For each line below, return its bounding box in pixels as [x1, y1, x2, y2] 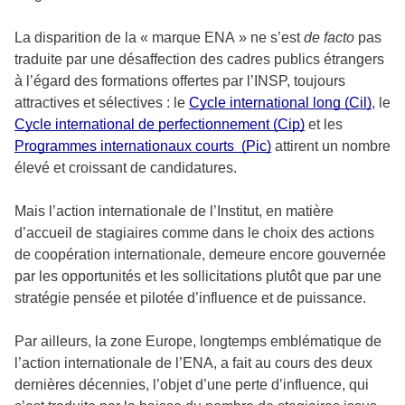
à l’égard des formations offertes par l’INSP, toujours [14, 72, 345, 89]
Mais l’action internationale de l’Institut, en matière [14, 202, 334, 219]
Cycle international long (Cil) [189, 94, 372, 110]
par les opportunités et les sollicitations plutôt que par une [14, 268, 381, 284]
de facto [304, 29, 354, 45]
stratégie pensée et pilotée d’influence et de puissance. [14, 289, 366, 306]
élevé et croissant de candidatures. [14, 159, 237, 175]
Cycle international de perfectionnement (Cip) [14, 116, 305, 132]
